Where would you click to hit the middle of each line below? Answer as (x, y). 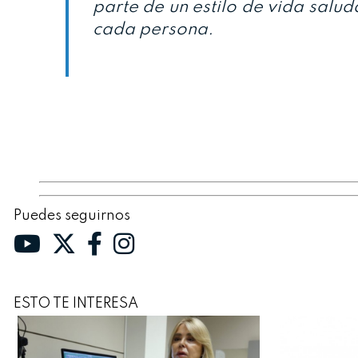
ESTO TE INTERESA (76, 303)
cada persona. (153, 30)
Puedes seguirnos (72, 215)
